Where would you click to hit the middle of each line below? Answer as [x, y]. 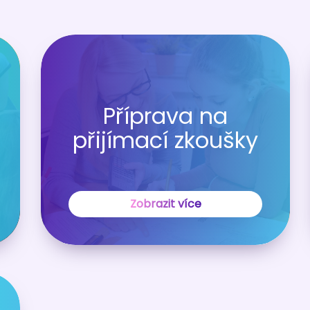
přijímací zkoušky [165, 140]
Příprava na [165, 116]
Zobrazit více [165, 203]
